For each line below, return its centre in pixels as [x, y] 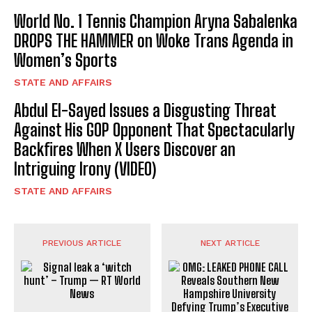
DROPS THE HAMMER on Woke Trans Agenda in [154, 41]
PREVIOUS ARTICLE [82, 243]
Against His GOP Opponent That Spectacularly [154, 130]
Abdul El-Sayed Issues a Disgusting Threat [145, 111]
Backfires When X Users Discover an [125, 150]
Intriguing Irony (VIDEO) [85, 169]
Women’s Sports [65, 61]
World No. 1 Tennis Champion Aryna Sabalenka [156, 22]
